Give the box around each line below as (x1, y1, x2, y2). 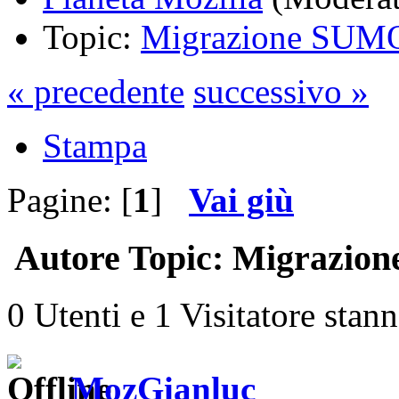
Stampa (43, 126, 147, 165)
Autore (14, 237, 120, 278)
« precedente (7, 71, 184, 110)
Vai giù (189, 180, 294, 219)
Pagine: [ (7, 180, 133, 219)
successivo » (193, 71, 369, 110)
